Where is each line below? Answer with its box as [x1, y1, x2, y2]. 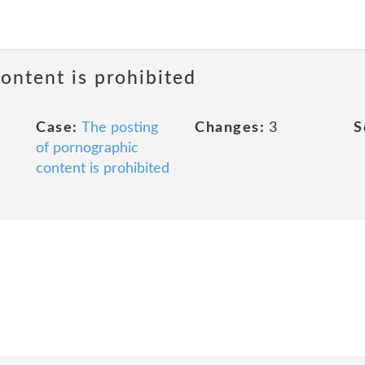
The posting [81, 121, 158, 135]
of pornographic [36, 141, 139, 156]
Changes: [195, 121, 265, 135]
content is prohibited [36, 161, 169, 176]
